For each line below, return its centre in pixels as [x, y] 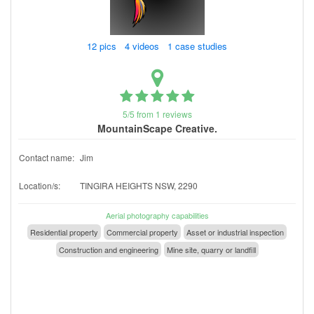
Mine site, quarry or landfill [211, 249]
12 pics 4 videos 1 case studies [158, 46]
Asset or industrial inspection [235, 232]
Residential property [64, 232]
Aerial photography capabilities [157, 215]
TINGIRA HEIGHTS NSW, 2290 [139, 185]
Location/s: [40, 185]
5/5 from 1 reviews [157, 114]
